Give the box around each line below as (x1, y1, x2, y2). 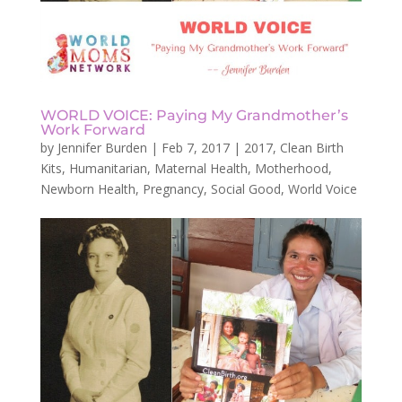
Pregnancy (142, 179, 204, 197)
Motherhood (254, 159, 328, 177)
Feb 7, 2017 (161, 138, 230, 156)
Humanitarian (68, 159, 147, 177)
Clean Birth (279, 138, 344, 156)
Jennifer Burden (57, 138, 147, 156)
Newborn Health (39, 179, 135, 197)
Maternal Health (153, 159, 248, 177)
